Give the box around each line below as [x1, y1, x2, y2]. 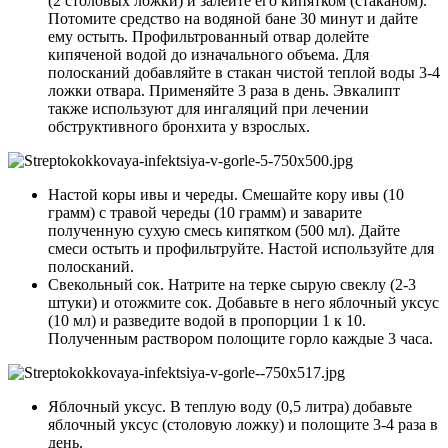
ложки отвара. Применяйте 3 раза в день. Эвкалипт [48, 82, 400, 99]
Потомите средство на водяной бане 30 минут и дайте [48, 10, 418, 27]
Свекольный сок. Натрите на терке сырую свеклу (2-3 [48, 276, 416, 293]
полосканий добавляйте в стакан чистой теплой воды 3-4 [48, 64, 440, 81]
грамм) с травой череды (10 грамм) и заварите [48, 204, 362, 221]
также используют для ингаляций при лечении [48, 100, 369, 117]
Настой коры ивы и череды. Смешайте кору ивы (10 [48, 186, 404, 203]
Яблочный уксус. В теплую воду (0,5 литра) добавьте [48, 398, 412, 415]
